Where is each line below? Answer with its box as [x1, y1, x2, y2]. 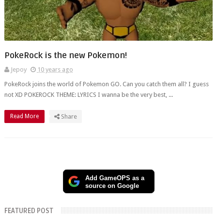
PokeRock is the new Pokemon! [4, 50, 127, 61]
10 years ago [37, 66, 73, 73]
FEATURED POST [4, 207, 53, 215]
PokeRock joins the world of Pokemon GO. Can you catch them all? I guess [4, 80, 209, 88]
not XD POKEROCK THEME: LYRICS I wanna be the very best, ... [4, 91, 173, 98]
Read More [10, 113, 40, 120]
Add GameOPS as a [85, 175, 144, 182]
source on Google [85, 182, 139, 189]
